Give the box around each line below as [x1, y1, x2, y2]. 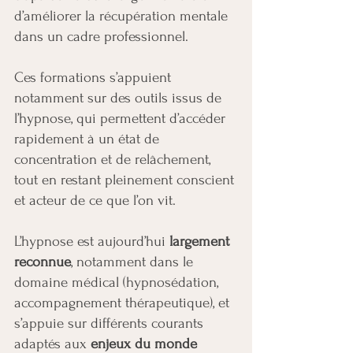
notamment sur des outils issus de [14, 90, 221, 106]
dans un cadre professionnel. [14, 28, 188, 45]
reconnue [14, 254, 71, 270]
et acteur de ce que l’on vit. [14, 192, 176, 209]
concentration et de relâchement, [14, 151, 210, 168]
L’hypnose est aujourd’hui [14, 233, 169, 250]
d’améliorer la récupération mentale [14, 8, 228, 24]
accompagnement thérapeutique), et [14, 295, 229, 311]
